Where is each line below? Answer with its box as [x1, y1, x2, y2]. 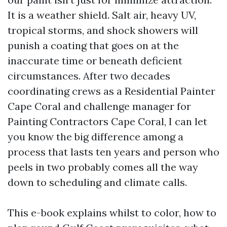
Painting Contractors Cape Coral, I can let [8, 115, 207, 128]
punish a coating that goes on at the [8, 39, 179, 52]
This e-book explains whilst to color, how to [8, 206, 216, 219]
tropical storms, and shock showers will [8, 24, 198, 36]
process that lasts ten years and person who [8, 145, 219, 158]
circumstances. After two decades [8, 69, 170, 82]
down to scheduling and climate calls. [8, 176, 187, 188]
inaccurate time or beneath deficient [8, 54, 182, 67]
